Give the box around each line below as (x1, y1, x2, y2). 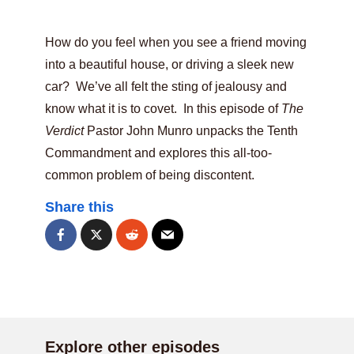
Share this (45, 199, 114, 215)
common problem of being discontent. (45, 168, 254, 182)
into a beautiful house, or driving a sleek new (45, 58, 294, 71)
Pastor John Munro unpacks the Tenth (87, 124, 298, 137)
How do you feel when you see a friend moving (45, 36, 307, 49)
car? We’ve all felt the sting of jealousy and (45, 80, 287, 93)
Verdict (45, 124, 87, 137)
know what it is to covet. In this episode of (45, 102, 281, 115)
